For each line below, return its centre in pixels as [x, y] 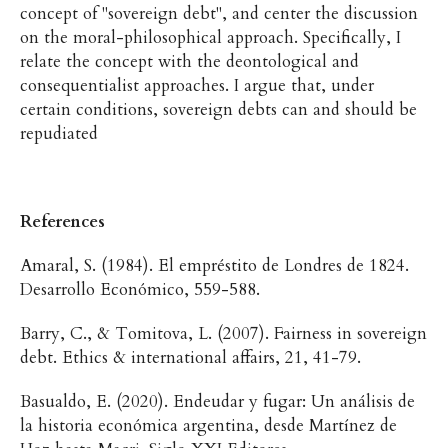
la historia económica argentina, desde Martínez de [208, 425]
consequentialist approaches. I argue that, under [196, 85]
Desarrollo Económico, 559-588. [142, 289]
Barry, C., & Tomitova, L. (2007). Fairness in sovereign [223, 333]
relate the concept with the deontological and [189, 61]
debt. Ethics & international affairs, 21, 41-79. [192, 357]
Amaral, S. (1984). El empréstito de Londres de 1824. [214, 265]
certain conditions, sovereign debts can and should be [218, 109]
